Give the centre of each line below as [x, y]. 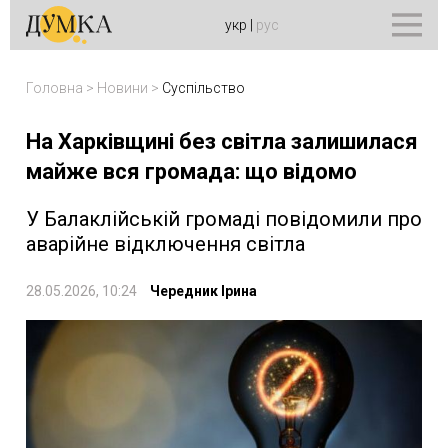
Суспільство [203, 88]
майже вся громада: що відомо [191, 171]
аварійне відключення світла [165, 244]
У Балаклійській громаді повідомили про [224, 219]
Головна [54, 88]
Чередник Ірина [203, 291]
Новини [122, 88]
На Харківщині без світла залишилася [222, 141]
